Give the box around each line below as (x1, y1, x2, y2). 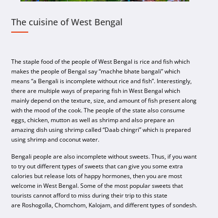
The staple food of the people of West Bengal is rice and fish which (11, 57, 190, 66)
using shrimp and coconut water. (11, 135, 100, 144)
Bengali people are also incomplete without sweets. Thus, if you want (11, 152, 197, 161)
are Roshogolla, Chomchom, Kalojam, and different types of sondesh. (11, 201, 198, 210)
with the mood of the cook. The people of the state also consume (11, 106, 185, 115)
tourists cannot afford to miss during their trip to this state (11, 191, 168, 200)
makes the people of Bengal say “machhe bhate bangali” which (11, 67, 181, 76)
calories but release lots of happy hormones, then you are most (11, 172, 182, 181)
